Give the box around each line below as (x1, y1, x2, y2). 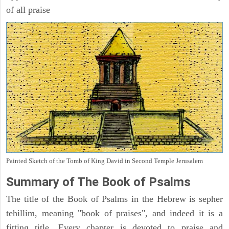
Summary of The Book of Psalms (6, 174, 191, 189)
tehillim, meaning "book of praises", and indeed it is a (6, 208, 223, 218)
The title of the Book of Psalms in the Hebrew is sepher (6, 193, 223, 204)
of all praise (6, 5, 50, 15)
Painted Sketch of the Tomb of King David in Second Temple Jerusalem (6, 156, 203, 165)
